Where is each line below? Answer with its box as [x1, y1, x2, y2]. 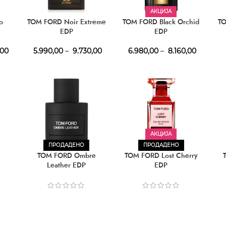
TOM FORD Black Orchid [123, 17, 200, 27]
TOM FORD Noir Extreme [27, 17, 106, 27]
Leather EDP [47, 160, 86, 171]
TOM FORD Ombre [37, 150, 96, 161]
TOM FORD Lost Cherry [124, 150, 198, 161]
